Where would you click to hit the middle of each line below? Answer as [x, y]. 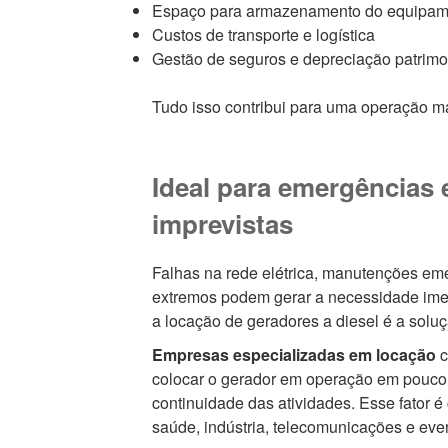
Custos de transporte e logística [263, 34]
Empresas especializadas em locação [295, 355]
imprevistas [222, 223]
